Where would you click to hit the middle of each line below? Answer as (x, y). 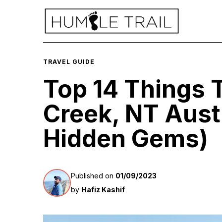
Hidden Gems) (126, 139)
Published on (93, 176)
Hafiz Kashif (103, 190)
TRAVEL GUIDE (69, 62)
